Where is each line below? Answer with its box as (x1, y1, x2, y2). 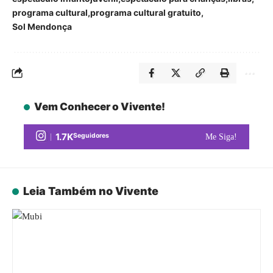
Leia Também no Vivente (23, 185, 158, 197)
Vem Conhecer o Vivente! (34, 101, 166, 113)
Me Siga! (205, 132, 237, 141)
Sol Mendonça (12, 21, 72, 32)
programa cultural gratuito (90, 7, 201, 18)
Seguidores (73, 132, 109, 140)
